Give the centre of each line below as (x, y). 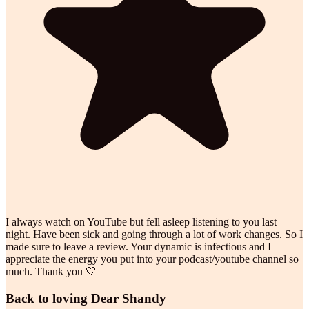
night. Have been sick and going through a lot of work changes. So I (154, 234)
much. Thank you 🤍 (51, 271)
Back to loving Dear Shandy (86, 298)
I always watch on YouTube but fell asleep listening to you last (141, 221)
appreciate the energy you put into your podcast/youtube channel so (152, 259)
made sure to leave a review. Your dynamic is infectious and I (138, 246)
